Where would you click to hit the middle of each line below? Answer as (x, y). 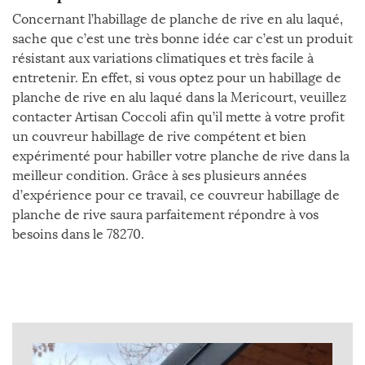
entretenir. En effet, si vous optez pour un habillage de (177, 78)
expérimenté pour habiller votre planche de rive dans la (181, 156)
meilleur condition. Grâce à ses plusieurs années (159, 176)
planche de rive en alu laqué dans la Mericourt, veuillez (179, 97)
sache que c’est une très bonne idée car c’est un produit (182, 39)
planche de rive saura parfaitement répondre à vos (165, 215)
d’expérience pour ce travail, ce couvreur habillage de (176, 195)
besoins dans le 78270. (78, 234)
